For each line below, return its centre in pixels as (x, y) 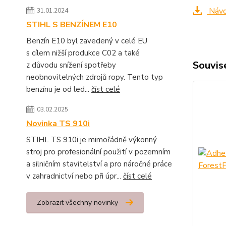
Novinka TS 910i (58, 124)
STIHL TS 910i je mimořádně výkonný (92, 140)
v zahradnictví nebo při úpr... (75, 176)
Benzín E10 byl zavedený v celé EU (87, 41)
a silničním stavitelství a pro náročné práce (99, 164)
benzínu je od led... (59, 89)
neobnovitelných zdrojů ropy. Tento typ (95, 77)
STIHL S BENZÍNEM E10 (72, 25)
